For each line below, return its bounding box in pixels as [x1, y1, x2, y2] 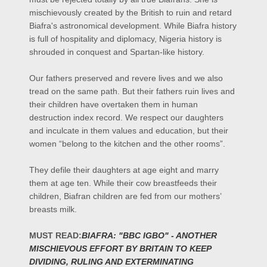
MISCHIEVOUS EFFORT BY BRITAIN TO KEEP [29, 243, 211, 253]
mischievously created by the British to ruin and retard [29, 7, 232, 17]
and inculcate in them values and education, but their [29, 125, 228, 135]
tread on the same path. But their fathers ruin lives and [29, 86, 235, 96]
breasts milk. [29, 204, 77, 214]
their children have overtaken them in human [29, 99, 198, 109]
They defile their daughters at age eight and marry [29, 164, 219, 175]
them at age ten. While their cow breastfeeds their [29, 178, 217, 188]
